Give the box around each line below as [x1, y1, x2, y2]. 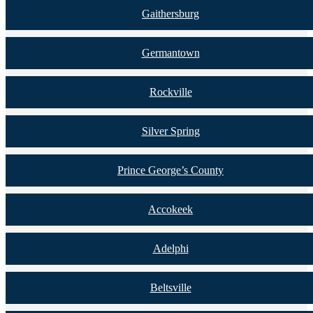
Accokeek [148, 203, 193, 215]
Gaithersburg [142, 7, 199, 20]
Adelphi [152, 242, 189, 254]
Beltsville [150, 281, 191, 293]
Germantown [141, 46, 200, 59]
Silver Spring [141, 124, 200, 137]
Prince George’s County [117, 163, 224, 176]
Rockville [149, 85, 192, 98]
